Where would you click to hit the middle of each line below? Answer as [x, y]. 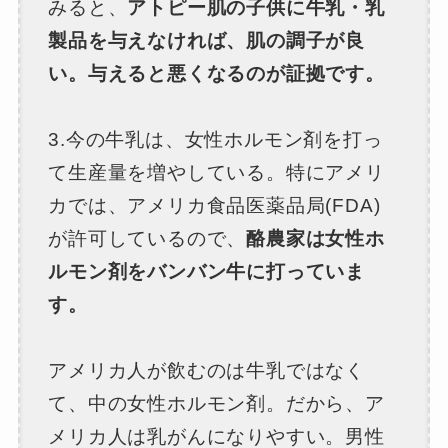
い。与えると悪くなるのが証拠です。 [216, 74]
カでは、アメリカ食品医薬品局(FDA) [214, 206]
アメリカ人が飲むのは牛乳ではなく [207, 371]
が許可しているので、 [147, 239]
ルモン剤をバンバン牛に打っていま [207, 272]
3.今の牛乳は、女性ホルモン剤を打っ [215, 140]
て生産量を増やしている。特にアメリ [216, 173]
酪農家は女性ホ [315, 239]
